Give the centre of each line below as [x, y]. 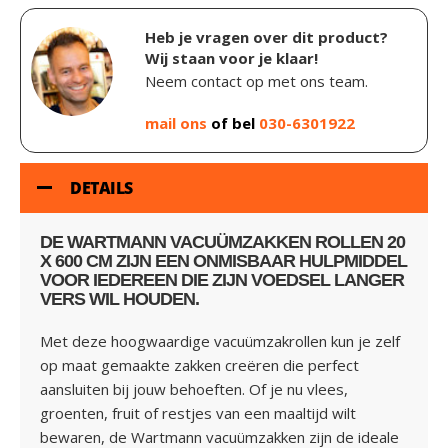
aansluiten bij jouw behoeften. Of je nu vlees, [194, 389]
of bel [233, 123]
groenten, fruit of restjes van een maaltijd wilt [198, 413]
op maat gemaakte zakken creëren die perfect [199, 365]
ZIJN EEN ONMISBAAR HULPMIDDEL [259, 261]
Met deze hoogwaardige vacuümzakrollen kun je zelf [220, 341]
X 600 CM [76, 261]
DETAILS [101, 188]
